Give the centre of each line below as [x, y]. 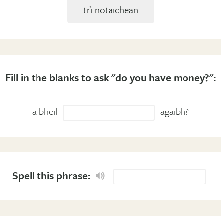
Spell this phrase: [51, 175]
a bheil [46, 111]
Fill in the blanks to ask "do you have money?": [110, 77]
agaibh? [174, 111]
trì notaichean [110, 10]
